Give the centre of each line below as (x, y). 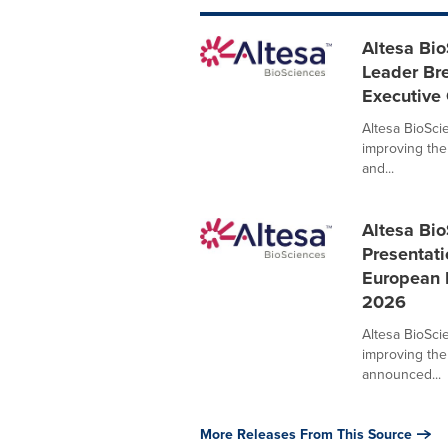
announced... (401, 374)
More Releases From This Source (305, 434)
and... (377, 168)
